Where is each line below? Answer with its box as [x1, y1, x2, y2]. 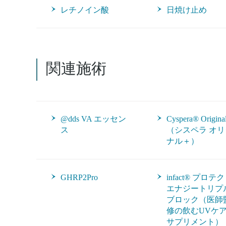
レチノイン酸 [61, 6, 109, 14]
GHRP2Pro [61, 173, 98, 182]
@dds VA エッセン [61, 115, 126, 123]
